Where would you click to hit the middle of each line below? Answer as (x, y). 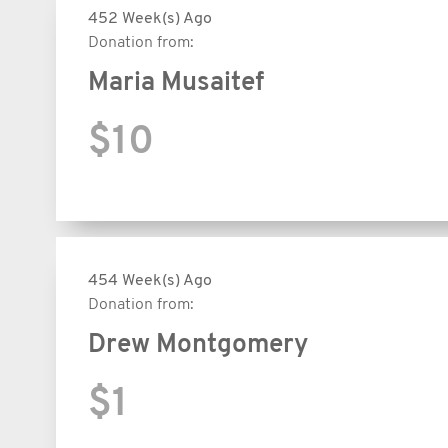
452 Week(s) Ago (150, 18)
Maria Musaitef (176, 83)
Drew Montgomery (198, 345)
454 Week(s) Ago (150, 280)
